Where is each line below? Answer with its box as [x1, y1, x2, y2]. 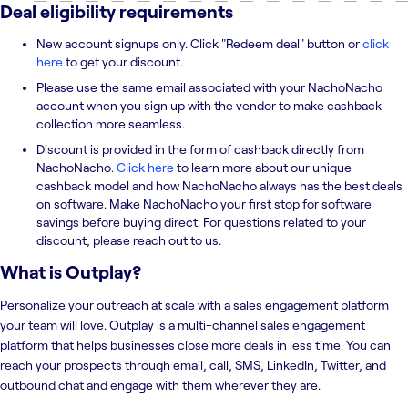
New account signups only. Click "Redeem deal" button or [36, 36, 362, 51]
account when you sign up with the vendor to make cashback [36, 97, 382, 113]
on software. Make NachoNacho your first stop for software [36, 196, 372, 211]
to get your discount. [63, 54, 186, 69]
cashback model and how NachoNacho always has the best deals [36, 178, 403, 193]
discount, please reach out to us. [36, 232, 224, 248]
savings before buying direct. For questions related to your [36, 214, 366, 229]
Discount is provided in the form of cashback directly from [36, 141, 364, 157]
